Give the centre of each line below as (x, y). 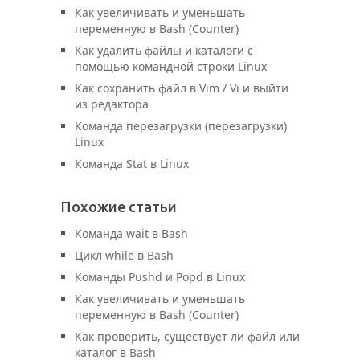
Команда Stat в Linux (132, 164)
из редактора (112, 104)
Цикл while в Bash (124, 255)
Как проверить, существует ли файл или (187, 336)
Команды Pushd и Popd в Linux (160, 277)
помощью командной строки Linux (171, 66)
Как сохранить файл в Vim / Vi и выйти (182, 88)
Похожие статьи (119, 207)
